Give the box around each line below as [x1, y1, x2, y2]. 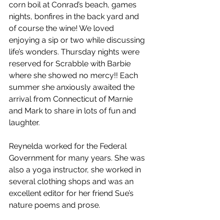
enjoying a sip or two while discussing [9, 35, 147, 45]
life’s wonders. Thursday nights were [9, 47, 141, 56]
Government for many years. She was [9, 153, 147, 163]
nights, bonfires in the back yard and [9, 12, 141, 21]
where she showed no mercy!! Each [9, 71, 140, 80]
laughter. [9, 118, 42, 127]
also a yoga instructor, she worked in [9, 165, 143, 174]
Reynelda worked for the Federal [9, 141, 129, 151]
